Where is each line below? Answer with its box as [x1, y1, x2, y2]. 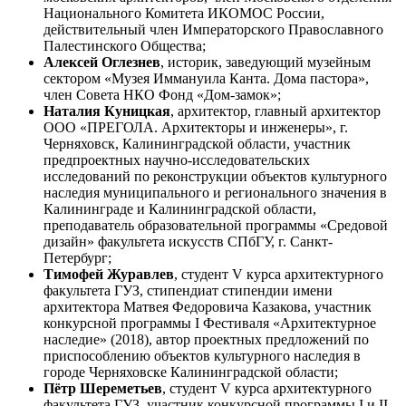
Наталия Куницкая [43, 102, 170, 119]
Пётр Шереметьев [43, 380, 162, 396]
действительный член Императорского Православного [43, 21, 383, 37]
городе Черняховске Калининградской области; [43, 363, 338, 380]
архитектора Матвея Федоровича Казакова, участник [43, 298, 372, 314]
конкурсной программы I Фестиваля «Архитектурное [43, 314, 376, 331]
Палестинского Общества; [43, 37, 206, 53]
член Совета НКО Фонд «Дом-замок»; [43, 86, 281, 102]
